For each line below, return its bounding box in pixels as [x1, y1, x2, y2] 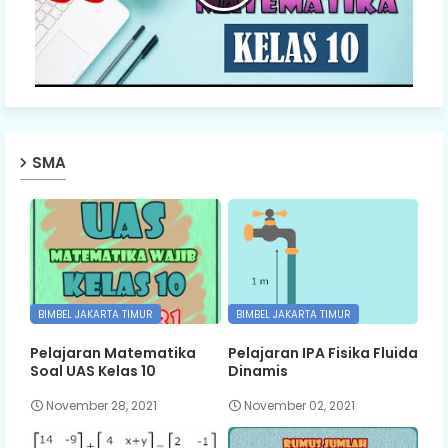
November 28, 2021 [46, 397, 157, 415]
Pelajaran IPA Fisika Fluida [227, 342, 418, 363]
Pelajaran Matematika [30, 342, 196, 363]
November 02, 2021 [243, 397, 355, 415]
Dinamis [227, 360, 288, 381]
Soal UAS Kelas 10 [30, 360, 156, 381]
